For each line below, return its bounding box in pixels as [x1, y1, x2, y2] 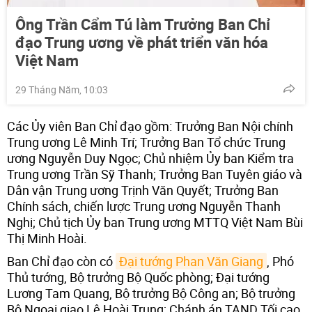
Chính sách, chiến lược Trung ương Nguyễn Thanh [7, 197, 281, 214]
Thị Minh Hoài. [7, 229, 87, 247]
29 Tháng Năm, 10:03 [15, 82, 108, 96]
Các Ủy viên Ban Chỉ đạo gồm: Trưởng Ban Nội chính [7, 117, 293, 134]
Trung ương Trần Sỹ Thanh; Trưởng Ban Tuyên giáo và [7, 165, 302, 182]
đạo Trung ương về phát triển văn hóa [15, 31, 268, 52]
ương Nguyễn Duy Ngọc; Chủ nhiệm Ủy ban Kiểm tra [7, 149, 294, 166]
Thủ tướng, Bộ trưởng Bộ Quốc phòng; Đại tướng [7, 268, 270, 286]
